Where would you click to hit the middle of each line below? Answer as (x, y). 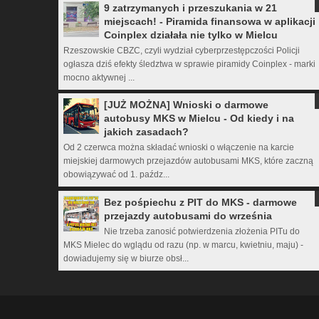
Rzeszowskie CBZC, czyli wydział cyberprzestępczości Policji (182, 50)
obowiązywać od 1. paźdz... (116, 175)
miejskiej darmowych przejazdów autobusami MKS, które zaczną (188, 161)
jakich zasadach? (146, 132)
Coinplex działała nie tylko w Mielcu (191, 35)
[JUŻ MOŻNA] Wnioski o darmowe (186, 105)
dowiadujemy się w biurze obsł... (126, 258)
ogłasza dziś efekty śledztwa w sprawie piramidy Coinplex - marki (189, 64)
